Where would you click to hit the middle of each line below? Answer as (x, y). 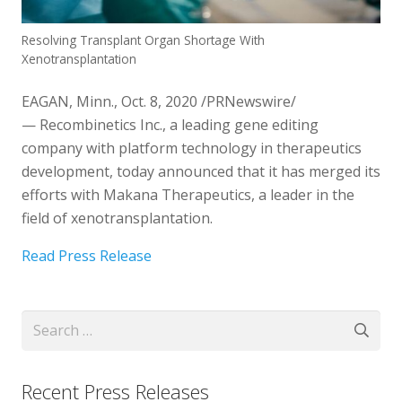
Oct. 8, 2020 (159, 101)
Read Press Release (87, 256)
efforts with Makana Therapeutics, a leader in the (188, 195)
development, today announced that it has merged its (201, 171)
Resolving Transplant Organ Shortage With (143, 40)
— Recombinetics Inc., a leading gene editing (170, 125)
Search (44, 321)
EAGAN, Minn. (68, 101)
